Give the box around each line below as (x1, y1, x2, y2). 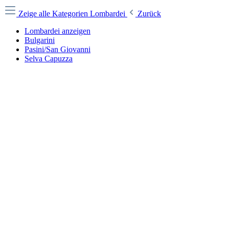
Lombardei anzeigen (25, 27, 90, 35)
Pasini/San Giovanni (25, 45, 90, 54)
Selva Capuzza (25, 54, 73, 63)
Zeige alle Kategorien (18, 9, 90, 18)
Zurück (138, 9, 161, 18)
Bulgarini (25, 36, 55, 44)
